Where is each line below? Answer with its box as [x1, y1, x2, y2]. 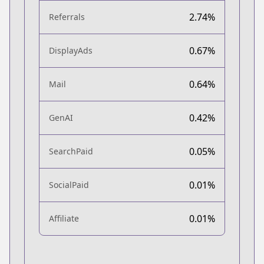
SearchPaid [49, 145, 93, 157]
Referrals [49, 11, 85, 22]
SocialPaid [49, 179, 89, 190]
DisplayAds [49, 44, 93, 56]
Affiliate [49, 212, 79, 224]
